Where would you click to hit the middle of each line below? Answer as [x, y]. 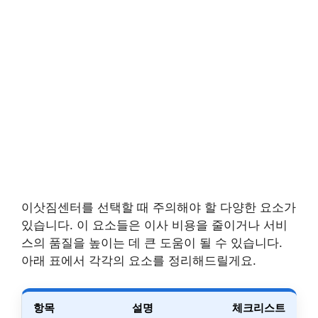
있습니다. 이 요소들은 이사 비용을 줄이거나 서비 [154, 225]
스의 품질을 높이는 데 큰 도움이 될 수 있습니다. [152, 243]
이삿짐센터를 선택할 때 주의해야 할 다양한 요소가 [159, 208]
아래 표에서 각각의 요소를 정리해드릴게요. [139, 261]
